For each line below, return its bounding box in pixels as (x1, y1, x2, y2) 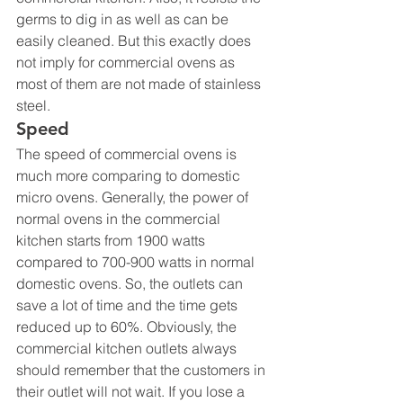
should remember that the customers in (16, 360, 269, 379)
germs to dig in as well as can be (16, 9, 232, 28)
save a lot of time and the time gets (16, 295, 241, 314)
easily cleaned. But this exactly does (16, 31, 255, 49)
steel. (16, 95, 50, 114)
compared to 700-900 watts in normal (16, 252, 258, 271)
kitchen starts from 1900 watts (16, 230, 209, 249)
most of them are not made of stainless (16, 74, 264, 93)
